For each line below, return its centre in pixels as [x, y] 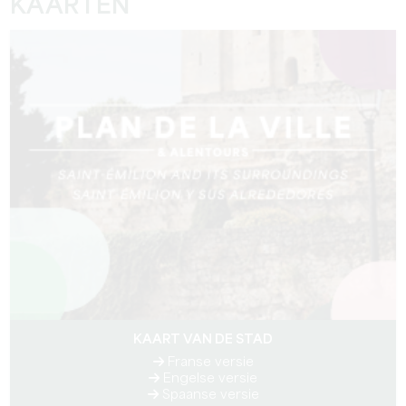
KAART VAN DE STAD [203, 340]
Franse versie [208, 362]
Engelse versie [208, 379]
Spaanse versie [208, 395]
